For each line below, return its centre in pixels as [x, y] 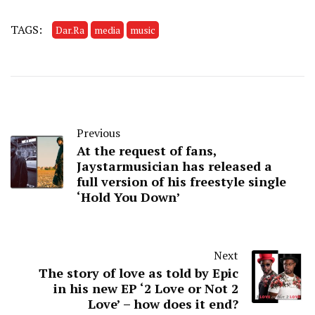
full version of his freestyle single [181, 182]
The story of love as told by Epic [139, 273]
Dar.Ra [70, 30]
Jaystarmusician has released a [174, 166]
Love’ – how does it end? [163, 304]
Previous [98, 133]
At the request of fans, [147, 151]
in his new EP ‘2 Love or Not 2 [146, 289]
